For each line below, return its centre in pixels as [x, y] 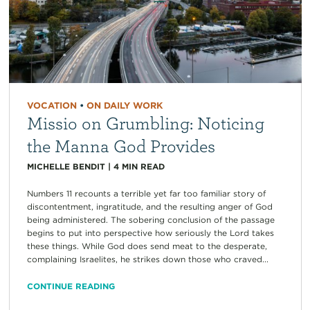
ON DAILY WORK [124, 106]
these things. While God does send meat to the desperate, [147, 246]
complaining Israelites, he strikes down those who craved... [147, 259]
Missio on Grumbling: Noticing [145, 123]
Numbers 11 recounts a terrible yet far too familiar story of [146, 194]
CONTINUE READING [71, 286]
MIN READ [143, 167]
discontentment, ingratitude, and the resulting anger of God [149, 207]
